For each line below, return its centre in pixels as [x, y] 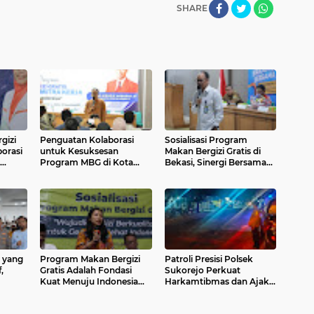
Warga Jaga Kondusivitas [218, 293]
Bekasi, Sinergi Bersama [215, 163]
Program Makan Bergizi [90, 259]
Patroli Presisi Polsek [209, 259]
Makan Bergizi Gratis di [212, 151]
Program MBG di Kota [87, 163]
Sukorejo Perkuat [202, 271]
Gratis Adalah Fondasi [86, 271]
